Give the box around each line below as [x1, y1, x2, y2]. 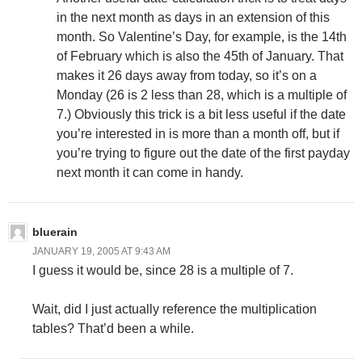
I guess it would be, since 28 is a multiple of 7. [32, 263, 293, 278]
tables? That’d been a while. [32, 322, 194, 336]
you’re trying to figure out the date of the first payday [57, 146, 350, 161]
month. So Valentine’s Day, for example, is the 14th [57, 30, 347, 44]
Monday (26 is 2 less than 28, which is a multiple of [57, 88, 347, 103]
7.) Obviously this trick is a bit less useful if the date [57, 107, 346, 122]
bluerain [32, 225, 78, 239]
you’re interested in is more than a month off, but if [57, 127, 339, 141]
